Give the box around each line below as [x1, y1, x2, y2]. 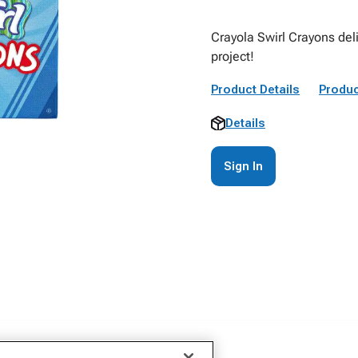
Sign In [224, 159, 263, 173]
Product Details [211, 82, 300, 97]
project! [211, 49, 254, 64]
